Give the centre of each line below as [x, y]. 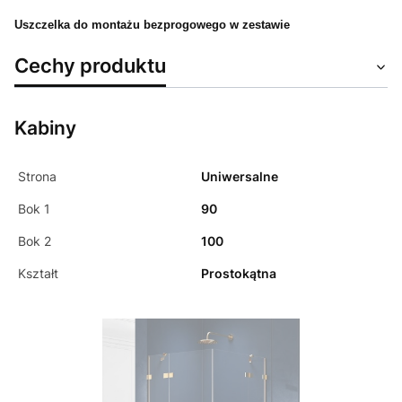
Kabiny [45, 128]
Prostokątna [239, 274]
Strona [37, 177]
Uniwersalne [240, 177]
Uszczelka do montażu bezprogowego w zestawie [152, 25]
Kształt [38, 274]
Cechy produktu [90, 66]
